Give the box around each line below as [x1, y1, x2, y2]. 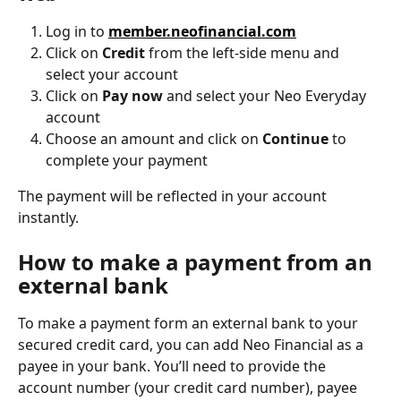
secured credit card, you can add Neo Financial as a [18, 334, 367, 354]
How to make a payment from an [18, 246, 378, 277]
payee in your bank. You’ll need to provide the [18, 355, 329, 376]
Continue [262, 129, 328, 149]
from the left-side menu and [145, 43, 343, 64]
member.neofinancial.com [108, 21, 296, 41]
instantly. [18, 208, 79, 228]
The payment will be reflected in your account [18, 186, 330, 207]
